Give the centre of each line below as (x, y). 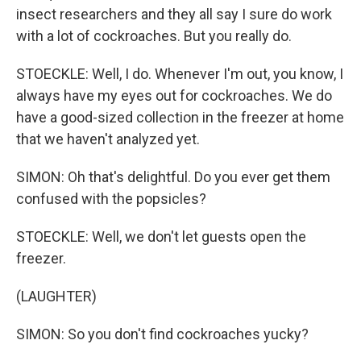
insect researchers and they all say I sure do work (174, 14)
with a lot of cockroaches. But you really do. (154, 36)
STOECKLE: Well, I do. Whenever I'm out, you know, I (180, 74)
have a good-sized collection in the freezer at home (180, 117)
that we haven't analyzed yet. (108, 139)
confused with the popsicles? (111, 199)
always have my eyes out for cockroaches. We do (174, 95)
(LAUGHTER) (56, 296)
